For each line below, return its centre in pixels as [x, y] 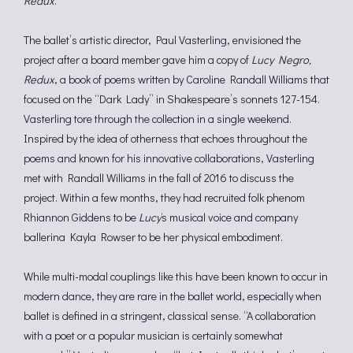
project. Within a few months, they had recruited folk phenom [164, 197]
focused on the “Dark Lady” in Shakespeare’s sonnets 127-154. [172, 99]
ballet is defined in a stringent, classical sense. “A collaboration [170, 316]
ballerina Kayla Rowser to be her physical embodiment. [153, 237]
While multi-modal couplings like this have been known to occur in [176, 276]
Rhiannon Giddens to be [81, 217]
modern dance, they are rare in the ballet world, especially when [173, 296]
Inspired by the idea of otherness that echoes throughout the [165, 138]
